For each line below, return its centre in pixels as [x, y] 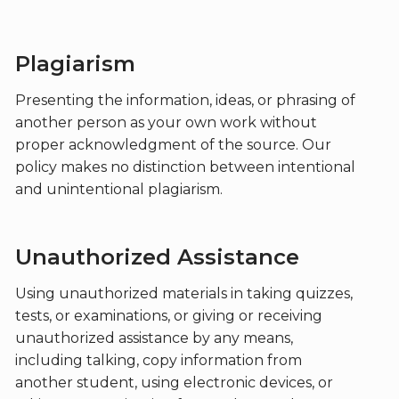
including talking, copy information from [158, 360]
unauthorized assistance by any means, [154, 338]
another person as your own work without [166, 122]
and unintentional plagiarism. [120, 189]
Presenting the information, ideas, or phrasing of [185, 100]
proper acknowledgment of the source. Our [173, 145]
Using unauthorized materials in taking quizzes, [183, 293]
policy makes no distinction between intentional [185, 167]
